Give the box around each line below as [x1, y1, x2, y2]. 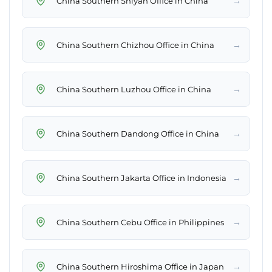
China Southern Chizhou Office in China [56, 39, 214, 50]
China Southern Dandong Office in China [56, 128, 219, 138]
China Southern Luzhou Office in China [56, 84, 211, 94]
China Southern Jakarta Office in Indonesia [56, 172, 226, 183]
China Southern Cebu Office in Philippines [56, 217, 224, 227]
